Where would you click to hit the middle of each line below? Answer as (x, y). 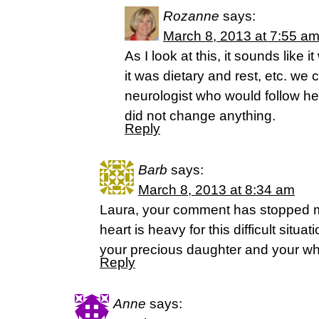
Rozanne (191, 16)
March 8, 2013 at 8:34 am (216, 190)
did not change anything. (200, 116)
